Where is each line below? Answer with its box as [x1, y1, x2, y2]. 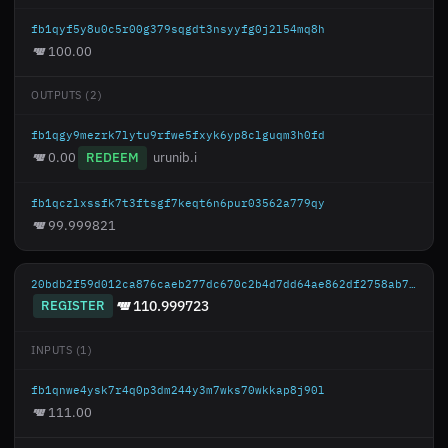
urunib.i [152, 149, 197, 166]
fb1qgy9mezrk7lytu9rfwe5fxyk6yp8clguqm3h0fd [31, 128, 325, 142]
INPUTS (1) [31, 343, 93, 357]
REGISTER [41, 297, 105, 314]
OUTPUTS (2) [31, 88, 103, 102]
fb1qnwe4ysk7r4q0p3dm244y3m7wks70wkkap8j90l [31, 383, 325, 397]
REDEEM [85, 149, 139, 166]
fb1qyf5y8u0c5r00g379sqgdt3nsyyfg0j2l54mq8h [31, 22, 325, 36]
